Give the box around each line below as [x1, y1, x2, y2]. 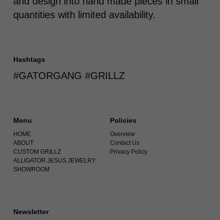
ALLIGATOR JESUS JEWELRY [13, 157, 96, 165]
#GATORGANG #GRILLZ [13, 70, 125, 82]
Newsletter [13, 208, 49, 216]
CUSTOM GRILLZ [13, 148, 61, 156]
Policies [110, 116, 137, 125]
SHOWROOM [13, 166, 50, 173]
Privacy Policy [110, 148, 147, 156]
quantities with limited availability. [13, 9, 156, 21]
